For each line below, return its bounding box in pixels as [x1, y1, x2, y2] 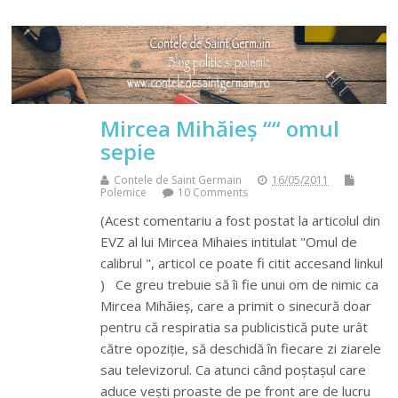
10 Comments [178, 184, 249, 200]
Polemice [100, 184, 147, 200]
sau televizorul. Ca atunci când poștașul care [100, 360, 367, 378]
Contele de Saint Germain [114, 171, 243, 187]
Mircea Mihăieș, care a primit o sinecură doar [100, 296, 372, 314]
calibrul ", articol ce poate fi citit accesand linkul [100, 253, 384, 272]
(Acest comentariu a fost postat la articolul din [100, 211, 381, 229]
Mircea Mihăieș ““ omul [100, 113, 340, 143]
